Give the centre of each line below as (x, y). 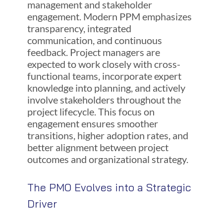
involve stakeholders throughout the (104, 100)
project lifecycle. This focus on (91, 112)
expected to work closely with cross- (104, 64)
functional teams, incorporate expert (104, 76)
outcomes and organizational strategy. (108, 159)
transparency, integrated (79, 28)
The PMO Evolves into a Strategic (109, 187)
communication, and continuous (94, 40)
